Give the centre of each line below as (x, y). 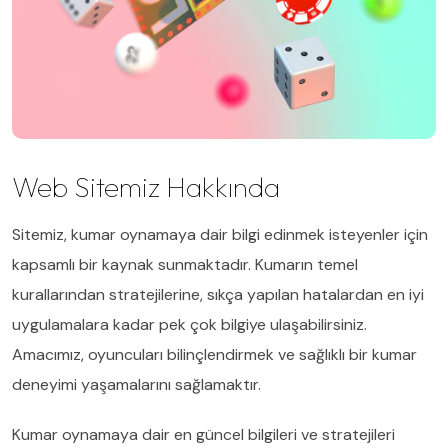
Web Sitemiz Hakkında (146, 186)
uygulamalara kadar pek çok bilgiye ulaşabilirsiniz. (189, 324)
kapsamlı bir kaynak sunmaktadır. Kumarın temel (185, 264)
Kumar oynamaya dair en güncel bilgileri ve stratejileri (203, 434)
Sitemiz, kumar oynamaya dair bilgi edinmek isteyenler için (220, 234)
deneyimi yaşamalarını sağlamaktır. (136, 384)
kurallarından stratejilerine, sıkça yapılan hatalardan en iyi (218, 294)
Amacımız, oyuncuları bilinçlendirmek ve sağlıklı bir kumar (214, 354)
